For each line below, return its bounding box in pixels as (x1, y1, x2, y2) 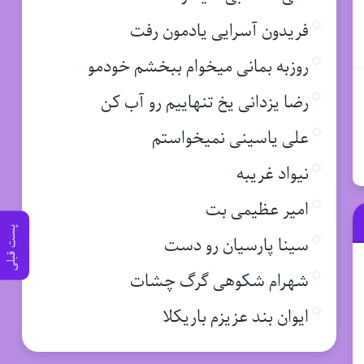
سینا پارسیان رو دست (163, 231, 309, 260)
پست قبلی (2, 223, 21, 271)
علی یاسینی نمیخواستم (151, 123, 309, 153)
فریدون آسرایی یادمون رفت (129, 16, 309, 45)
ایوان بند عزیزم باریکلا (162, 302, 309, 331)
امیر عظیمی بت (205, 195, 309, 224)
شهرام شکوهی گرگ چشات (129, 266, 309, 296)
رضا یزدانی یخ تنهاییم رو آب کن (100, 88, 309, 117)
